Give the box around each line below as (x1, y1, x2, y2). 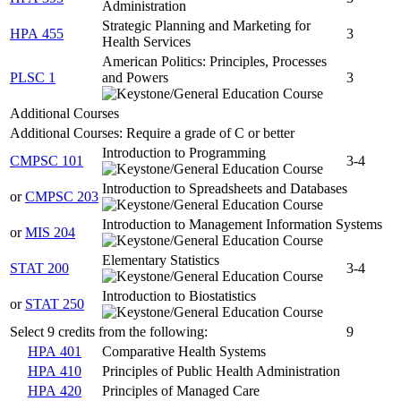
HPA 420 (28, 382, 81, 398)
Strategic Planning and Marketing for (102, 17, 311, 33)
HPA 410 (28, 363, 81, 379)
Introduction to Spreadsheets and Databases (102, 180, 347, 196)
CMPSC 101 (10, 152, 83, 168)
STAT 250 (25, 295, 84, 311)
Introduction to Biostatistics (102, 287, 256, 303)
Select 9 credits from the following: (10, 323, 208, 339)
